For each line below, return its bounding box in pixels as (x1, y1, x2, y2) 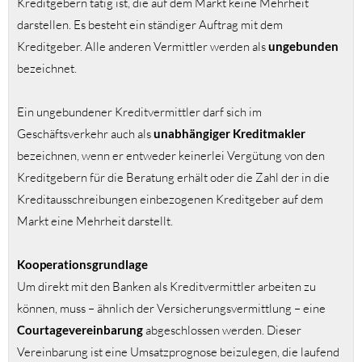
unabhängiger (154, 126, 230, 141)
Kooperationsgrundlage (17, 257, 148, 272)
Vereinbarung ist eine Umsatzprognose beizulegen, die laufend (17, 344, 339, 360)
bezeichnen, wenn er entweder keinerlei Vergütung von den (17, 148, 325, 164)
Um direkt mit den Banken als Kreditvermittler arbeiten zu (17, 279, 316, 295)
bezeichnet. (17, 61, 77, 77)
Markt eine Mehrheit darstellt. (17, 213, 173, 229)
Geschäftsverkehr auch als (17, 126, 154, 142)
